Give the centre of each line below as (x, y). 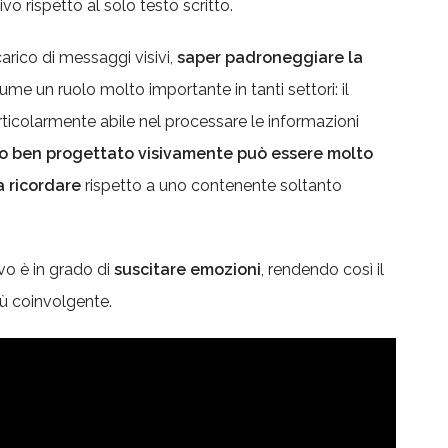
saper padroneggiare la (270, 57)
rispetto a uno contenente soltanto (211, 185)
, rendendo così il (322, 269)
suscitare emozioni (187, 269)
